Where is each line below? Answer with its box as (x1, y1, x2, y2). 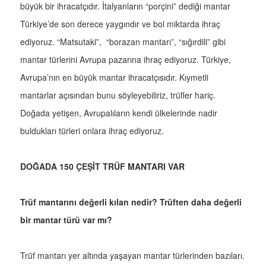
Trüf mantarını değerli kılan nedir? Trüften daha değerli (20, 196, 242, 208)
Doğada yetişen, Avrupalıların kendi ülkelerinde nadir (20, 107, 217, 119)
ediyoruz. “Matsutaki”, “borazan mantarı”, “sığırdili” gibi (20, 36, 226, 48)
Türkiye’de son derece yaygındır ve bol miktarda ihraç (20, 18, 220, 30)
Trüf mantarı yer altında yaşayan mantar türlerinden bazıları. (20, 249, 245, 262)
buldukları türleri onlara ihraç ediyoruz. (20, 125, 164, 137)
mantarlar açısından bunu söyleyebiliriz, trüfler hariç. (20, 89, 216, 102)
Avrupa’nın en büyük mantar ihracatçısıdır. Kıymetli (20, 71, 208, 84)
